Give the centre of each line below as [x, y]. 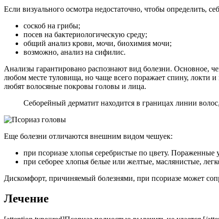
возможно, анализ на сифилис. [75, 52]
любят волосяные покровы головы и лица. [75, 86]
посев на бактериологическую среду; [85, 34]
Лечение [26, 199]
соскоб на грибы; [52, 25]
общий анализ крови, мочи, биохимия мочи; [98, 43]
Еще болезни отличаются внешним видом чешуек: [88, 136]
